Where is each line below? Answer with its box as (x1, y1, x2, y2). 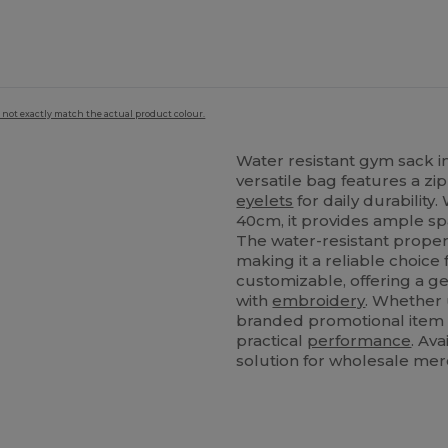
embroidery (272, 291, 366, 311)
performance (307, 331, 412, 351)
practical (236, 331, 308, 351)
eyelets (236, 191, 294, 211)
